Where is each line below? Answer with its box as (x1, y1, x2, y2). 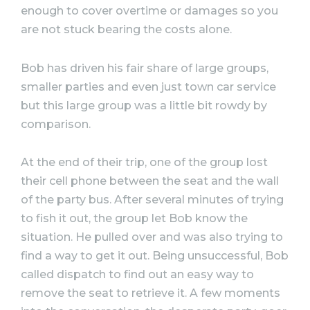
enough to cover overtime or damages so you (21, 3, 278, 17)
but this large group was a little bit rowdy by (21, 98, 267, 112)
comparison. (21, 117, 91, 131)
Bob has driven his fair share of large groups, (21, 61, 268, 75)
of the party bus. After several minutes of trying (21, 193, 284, 207)
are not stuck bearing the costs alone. (21, 22, 232, 36)
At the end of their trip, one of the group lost (21, 156, 268, 170)
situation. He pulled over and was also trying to (21, 230, 283, 244)
